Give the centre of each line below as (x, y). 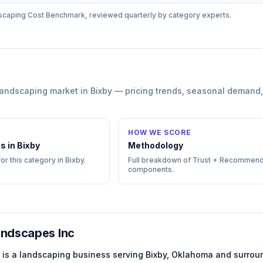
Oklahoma (192, 254)
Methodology (156, 145)
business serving (108, 254)
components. (151, 169)
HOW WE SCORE (160, 132)
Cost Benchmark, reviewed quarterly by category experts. (129, 15)
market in (69, 91)
